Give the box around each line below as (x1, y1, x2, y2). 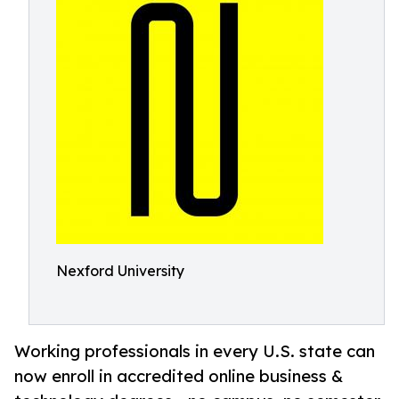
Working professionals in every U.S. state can (14, 341, 375, 362)
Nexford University (56, 262, 184, 280)
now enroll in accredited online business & (14, 366, 343, 387)
